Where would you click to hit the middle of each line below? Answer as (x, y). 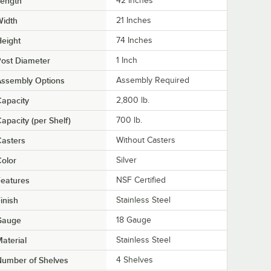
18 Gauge (134, 220)
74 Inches (134, 41)
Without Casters (146, 140)
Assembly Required (153, 80)
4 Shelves (135, 260)
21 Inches (134, 21)
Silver (126, 160)
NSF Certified (141, 180)
